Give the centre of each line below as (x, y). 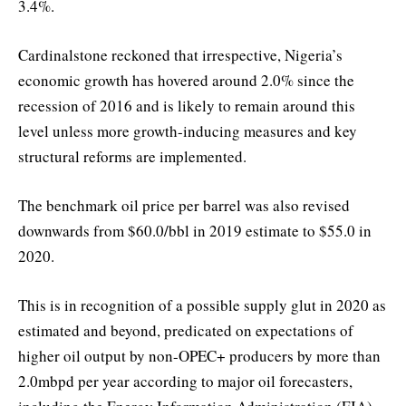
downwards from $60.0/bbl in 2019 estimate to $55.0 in (195, 231)
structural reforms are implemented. (132, 157)
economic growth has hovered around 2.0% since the (186, 81)
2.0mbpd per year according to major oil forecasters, (185, 382)
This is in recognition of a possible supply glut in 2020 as (202, 305)
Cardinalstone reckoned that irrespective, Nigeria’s (180, 55)
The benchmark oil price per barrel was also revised (184, 206)
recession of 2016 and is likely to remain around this (187, 106)
